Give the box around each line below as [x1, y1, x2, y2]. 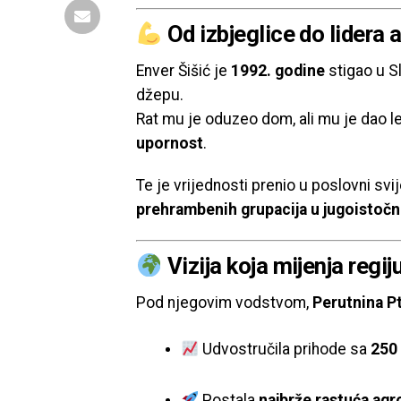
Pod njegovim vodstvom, [136, 294, 312, 311]
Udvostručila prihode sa [199, 340, 371, 358]
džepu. [136, 86, 183, 104]
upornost [136, 134, 203, 152]
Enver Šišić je [136, 62, 231, 80]
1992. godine [231, 62, 325, 80]
